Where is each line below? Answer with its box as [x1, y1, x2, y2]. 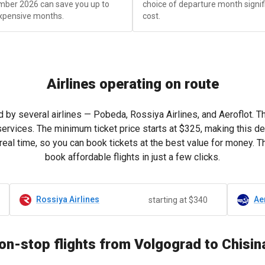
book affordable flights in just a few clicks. [45, 151, 220, 163]
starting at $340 [148, 195, 208, 205]
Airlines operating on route [46, 76, 219, 92]
